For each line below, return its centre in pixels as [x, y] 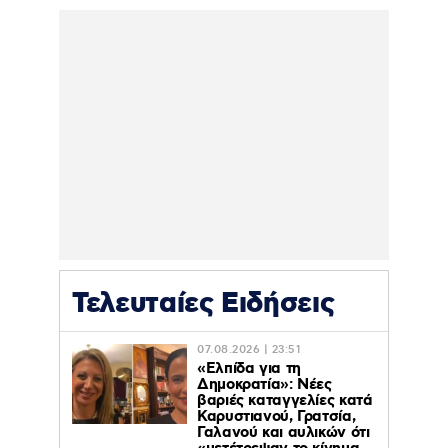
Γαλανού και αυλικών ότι [283, 433]
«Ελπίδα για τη [249, 369]
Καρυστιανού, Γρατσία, [276, 417]
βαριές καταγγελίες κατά [285, 401]
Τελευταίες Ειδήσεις [203, 304]
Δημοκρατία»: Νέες [264, 385]
